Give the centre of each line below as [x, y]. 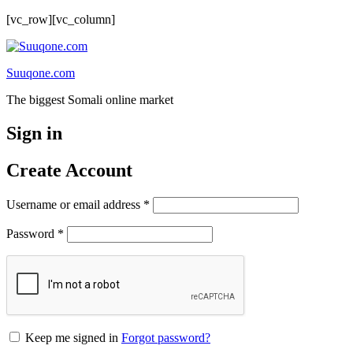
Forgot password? [166, 337]
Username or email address [75, 204]
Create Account [69, 170]
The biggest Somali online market [90, 100]
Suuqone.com [41, 73]
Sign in [34, 133]
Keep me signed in [72, 337]
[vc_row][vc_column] [61, 19]
